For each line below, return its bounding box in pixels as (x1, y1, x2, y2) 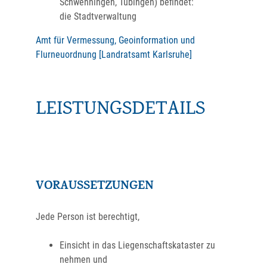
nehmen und (60, 254, 107, 265)
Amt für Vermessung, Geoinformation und (36, 35, 195, 46)
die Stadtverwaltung (60, 11, 136, 22)
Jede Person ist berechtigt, (36, 211, 139, 222)
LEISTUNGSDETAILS (36, 96, 205, 125)
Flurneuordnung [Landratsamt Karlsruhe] (36, 49, 192, 60)
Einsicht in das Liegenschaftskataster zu (60, 240, 215, 251)
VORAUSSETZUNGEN (36, 177, 154, 197)
